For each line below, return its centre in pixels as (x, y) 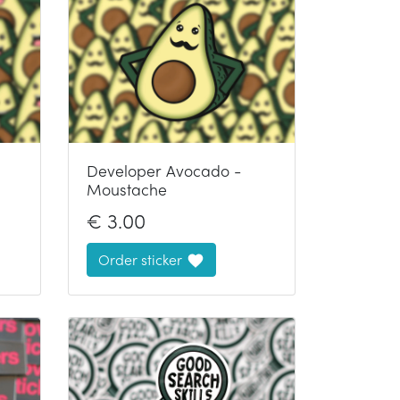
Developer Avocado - (164, 170)
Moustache (127, 188)
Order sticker (140, 259)
